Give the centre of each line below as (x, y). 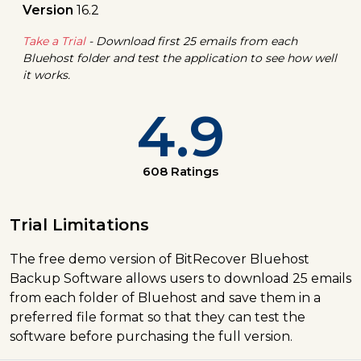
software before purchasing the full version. (151, 337)
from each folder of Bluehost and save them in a (165, 298)
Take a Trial (54, 41)
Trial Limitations (79, 225)
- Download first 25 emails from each (191, 41)
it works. (46, 75)
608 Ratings (180, 172)
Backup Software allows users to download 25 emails (180, 279)
